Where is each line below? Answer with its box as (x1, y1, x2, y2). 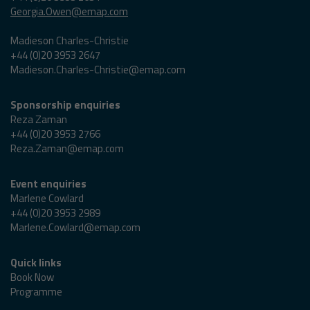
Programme (10, 283, 62, 300)
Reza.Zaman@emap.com (10, 140, 124, 156)
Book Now (10, 268, 54, 285)
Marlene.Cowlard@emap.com (10, 219, 140, 235)
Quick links (10, 254, 62, 271)
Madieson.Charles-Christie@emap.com (10, 61, 185, 77)
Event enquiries (10, 175, 86, 192)
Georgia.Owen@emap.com (10, 3, 128, 19)
